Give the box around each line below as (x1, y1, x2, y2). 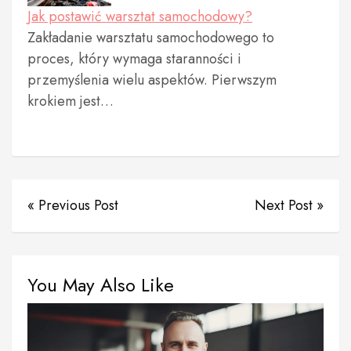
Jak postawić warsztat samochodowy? (27, 6, 252, 27)
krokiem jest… (27, 91, 114, 112)
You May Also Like (27, 271, 174, 299)
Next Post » (255, 195, 324, 216)
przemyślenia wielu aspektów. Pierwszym (27, 70, 277, 91)
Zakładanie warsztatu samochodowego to (27, 27, 274, 49)
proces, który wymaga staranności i (27, 49, 241, 70)
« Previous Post (27, 195, 118, 216)
